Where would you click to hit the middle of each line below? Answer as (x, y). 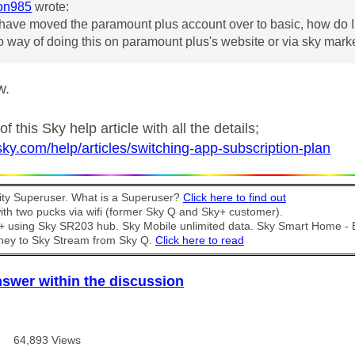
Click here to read (199, 241)
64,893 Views (48, 340)
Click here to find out (234, 198)
